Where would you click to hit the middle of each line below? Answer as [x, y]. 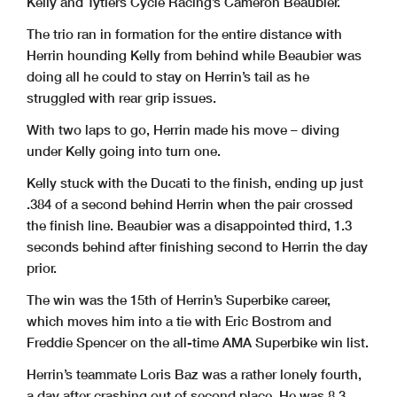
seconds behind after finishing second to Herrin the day [197, 246]
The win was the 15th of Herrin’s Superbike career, [179, 299]
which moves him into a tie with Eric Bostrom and [179, 320]
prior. [42, 267]
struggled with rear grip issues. [121, 97]
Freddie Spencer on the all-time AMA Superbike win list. [198, 342]
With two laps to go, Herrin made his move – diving [183, 129]
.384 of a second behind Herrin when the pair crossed [190, 203]
